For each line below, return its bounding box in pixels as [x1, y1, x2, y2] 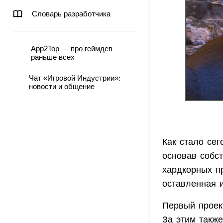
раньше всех [30, 53, 75, 61]
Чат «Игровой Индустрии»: [28, 74, 120, 82]
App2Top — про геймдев [30, 44, 112, 53]
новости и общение [28, 82, 95, 91]
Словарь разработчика [32, 9, 111, 18]
